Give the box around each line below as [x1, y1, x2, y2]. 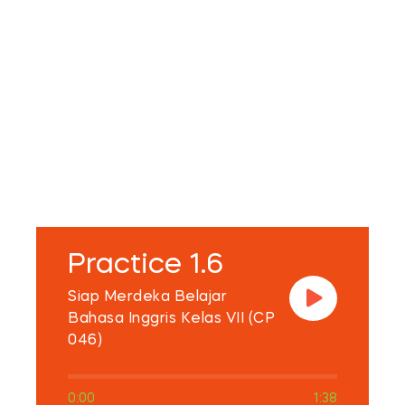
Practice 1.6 [68, 252, 223, 280]
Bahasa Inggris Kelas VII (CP [68, 312, 275, 327]
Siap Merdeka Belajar [68, 290, 227, 306]
